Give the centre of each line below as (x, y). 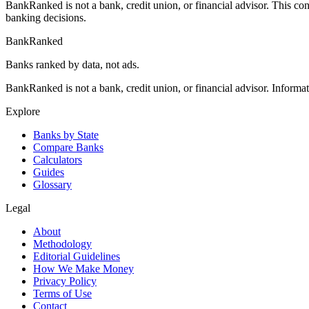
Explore (23, 112)
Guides (49, 172)
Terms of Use (62, 294)
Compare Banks (68, 148)
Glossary (52, 185)
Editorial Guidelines (77, 257)
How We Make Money (83, 269)
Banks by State (66, 135)
